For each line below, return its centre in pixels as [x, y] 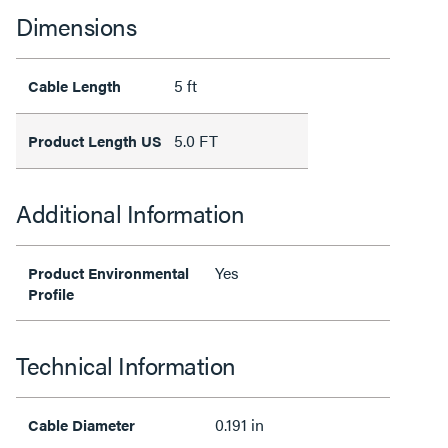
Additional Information [130, 213]
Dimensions [76, 26]
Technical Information [126, 365]
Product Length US [95, 140]
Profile [51, 293]
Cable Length [74, 85]
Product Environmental [108, 272]
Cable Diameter [81, 424]
